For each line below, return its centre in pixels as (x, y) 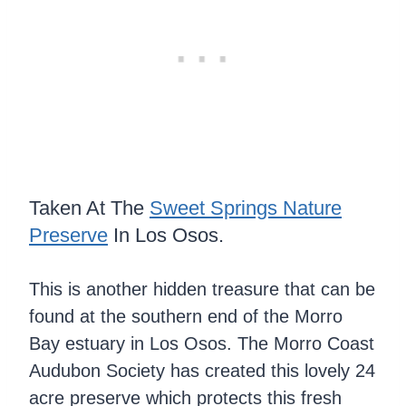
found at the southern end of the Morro (186, 317)
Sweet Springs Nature (246, 208)
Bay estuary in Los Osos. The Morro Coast (202, 344)
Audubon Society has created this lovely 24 (202, 371)
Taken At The (89, 208)
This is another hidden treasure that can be (202, 290)
